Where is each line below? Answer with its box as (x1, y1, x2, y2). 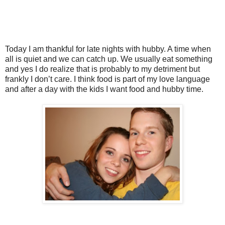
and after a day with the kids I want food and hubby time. (5, 85, 203, 94)
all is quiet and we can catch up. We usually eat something (5, 55, 212, 64)
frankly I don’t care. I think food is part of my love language (5, 75, 210, 84)
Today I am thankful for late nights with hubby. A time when (5, 45, 211, 54)
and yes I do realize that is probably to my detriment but (5, 65, 200, 74)
